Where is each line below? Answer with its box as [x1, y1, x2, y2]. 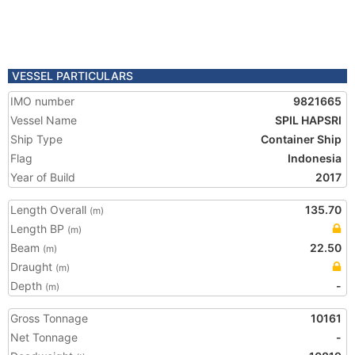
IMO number [10, 94, 74, 108]
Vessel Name [10, 113, 77, 127]
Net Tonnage [10, 330, 78, 344]
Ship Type [10, 132, 63, 146]
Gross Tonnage [10, 311, 88, 325]
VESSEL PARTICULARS [12, 69, 133, 82]
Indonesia [288, 151, 342, 165]
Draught [10, 260, 55, 273]
